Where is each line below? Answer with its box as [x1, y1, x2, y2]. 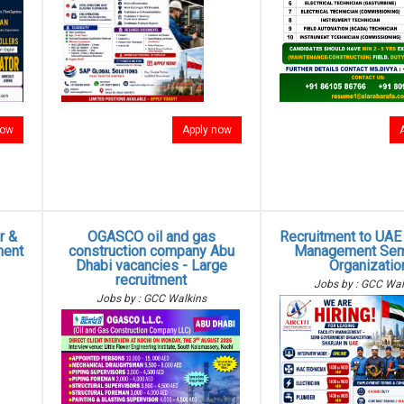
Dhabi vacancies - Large [75, 257, 227, 274]
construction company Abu [68, 243, 234, 260]
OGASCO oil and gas [87, 228, 216, 245]
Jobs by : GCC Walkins [96, 292, 207, 305]
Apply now [181, 124, 232, 136]
